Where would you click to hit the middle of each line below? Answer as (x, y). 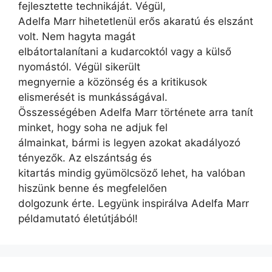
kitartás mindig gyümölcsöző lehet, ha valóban (132, 173)
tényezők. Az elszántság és (85, 158)
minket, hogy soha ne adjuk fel (93, 127)
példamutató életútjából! (78, 219)
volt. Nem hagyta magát (77, 36)
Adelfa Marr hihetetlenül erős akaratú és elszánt (136, 21)
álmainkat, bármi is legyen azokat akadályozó (129, 143)
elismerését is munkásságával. (93, 97)
